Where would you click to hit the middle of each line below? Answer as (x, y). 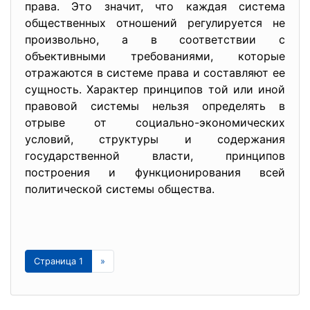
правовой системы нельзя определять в (155, 106)
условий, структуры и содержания (155, 139)
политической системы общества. (120, 189)
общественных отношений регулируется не (155, 23)
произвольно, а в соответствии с (155, 39)
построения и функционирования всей (155, 172)
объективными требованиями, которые (155, 56)
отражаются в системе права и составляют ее (155, 73)
